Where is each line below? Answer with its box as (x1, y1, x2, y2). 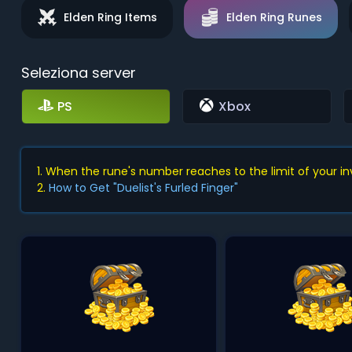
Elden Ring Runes (225, 9, 322, 25)
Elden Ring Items (63, 9, 157, 25)
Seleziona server (20, 63, 136, 82)
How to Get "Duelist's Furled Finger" (48, 180, 238, 196)
